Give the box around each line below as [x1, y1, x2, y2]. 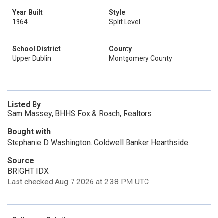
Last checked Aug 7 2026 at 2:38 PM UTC [7, 177, 149, 186]
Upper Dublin [12, 54, 51, 62]
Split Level [109, 18, 140, 26]
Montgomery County [109, 54, 172, 62]
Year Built [12, 8, 43, 16]
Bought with [7, 127, 51, 136]
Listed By [7, 100, 41, 109]
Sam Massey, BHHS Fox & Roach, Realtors [7, 109, 152, 118]
